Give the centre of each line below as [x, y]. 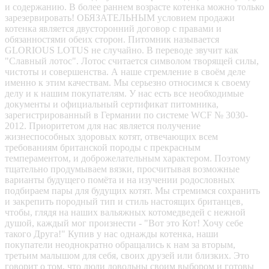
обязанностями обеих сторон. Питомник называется [112, 39]
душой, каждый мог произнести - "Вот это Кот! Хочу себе [124, 223]
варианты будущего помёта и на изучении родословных [120, 180]
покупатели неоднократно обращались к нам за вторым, [120, 244]
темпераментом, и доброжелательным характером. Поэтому [128, 158]
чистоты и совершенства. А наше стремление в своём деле [125, 71]
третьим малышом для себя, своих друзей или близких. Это [127, 255]
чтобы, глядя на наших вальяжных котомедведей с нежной [125, 212]
